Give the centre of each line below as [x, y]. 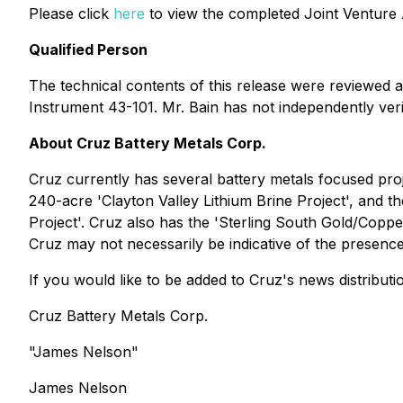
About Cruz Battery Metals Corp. [148, 143]
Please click [71, 13]
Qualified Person [88, 49]
